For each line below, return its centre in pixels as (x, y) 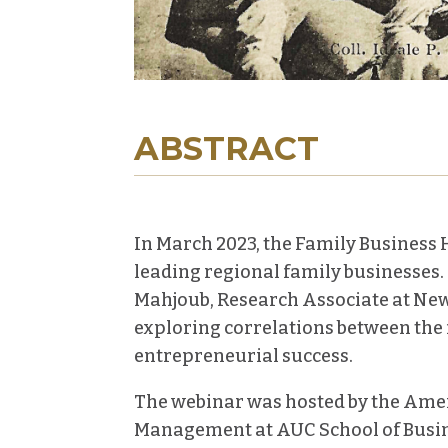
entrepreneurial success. (244, 356)
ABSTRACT (227, 149)
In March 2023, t (202, 244)
